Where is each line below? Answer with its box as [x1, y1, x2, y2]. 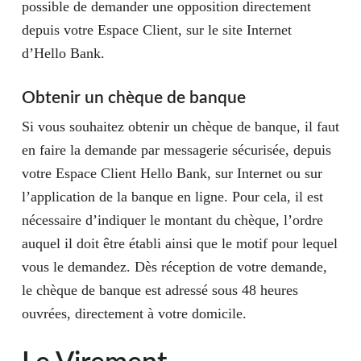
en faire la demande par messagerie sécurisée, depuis [21, 142, 331, 158]
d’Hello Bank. [21, 45, 105, 61]
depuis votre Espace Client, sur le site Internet [21, 22, 292, 38]
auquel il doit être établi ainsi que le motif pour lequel [21, 235, 338, 251]
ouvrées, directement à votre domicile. [21, 305, 251, 322]
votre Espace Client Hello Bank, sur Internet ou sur [21, 165, 322, 181]
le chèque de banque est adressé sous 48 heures [21, 282, 298, 298]
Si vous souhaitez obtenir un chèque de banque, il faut [21, 118, 339, 135]
